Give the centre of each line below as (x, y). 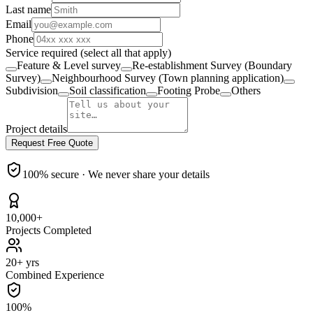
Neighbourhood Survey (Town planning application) (168, 78)
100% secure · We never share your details (116, 174)
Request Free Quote (52, 143)
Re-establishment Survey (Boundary (212, 65)
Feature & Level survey (69, 65)
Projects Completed (49, 230)
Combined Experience (55, 275)
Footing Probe (189, 90)
